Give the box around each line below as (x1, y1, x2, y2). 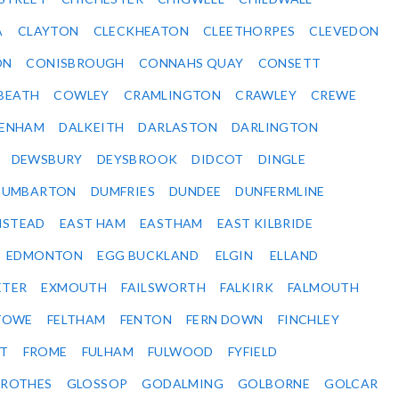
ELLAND (270, 248, 319, 264)
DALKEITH (59, 119, 125, 135)
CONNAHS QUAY (138, 55, 244, 71)
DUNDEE (169, 183, 222, 199)
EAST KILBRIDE (216, 216, 313, 232)
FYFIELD (227, 344, 278, 360)
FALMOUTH (288, 280, 360, 296)
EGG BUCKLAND (97, 248, 199, 264)
